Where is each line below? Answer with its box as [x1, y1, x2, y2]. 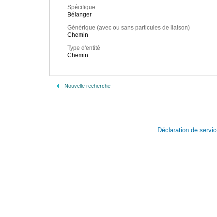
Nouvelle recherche [64, 83, 110, 89]
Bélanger [67, 11, 92, 18]
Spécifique [67, 4, 95, 11]
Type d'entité [67, 45, 100, 52]
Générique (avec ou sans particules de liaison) [67, 24, 190, 31]
